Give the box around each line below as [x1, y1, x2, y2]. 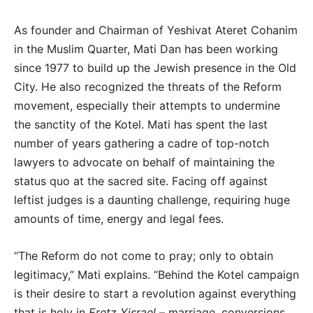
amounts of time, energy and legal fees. [14, 211, 224, 226]
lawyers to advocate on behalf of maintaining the [14, 154, 275, 169]
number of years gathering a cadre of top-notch [14, 136, 269, 150]
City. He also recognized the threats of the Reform [14, 79, 282, 94]
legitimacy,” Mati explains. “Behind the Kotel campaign [14, 267, 299, 282]
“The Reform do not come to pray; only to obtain [14, 248, 273, 263]
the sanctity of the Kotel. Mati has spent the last [14, 117, 268, 131]
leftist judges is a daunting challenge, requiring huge [14, 192, 290, 207]
